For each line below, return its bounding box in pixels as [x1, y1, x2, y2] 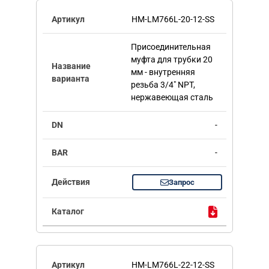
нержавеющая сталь [130, 92, 213, 103]
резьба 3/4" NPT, [130, 80, 195, 90]
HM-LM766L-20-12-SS [131, 14, 214, 25]
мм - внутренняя [130, 67, 195, 77]
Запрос [168, 178, 195, 187]
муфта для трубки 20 [130, 55, 213, 65]
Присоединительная [130, 42, 211, 52]
